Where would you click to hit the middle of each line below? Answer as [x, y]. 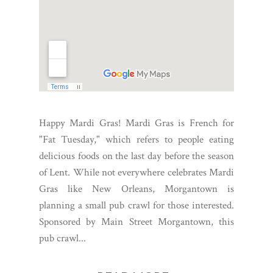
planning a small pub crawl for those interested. [136, 206]
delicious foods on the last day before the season [136, 156]
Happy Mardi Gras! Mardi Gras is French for [136, 123]
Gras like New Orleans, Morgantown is [136, 189]
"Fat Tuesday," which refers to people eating [136, 140]
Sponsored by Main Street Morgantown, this [136, 222]
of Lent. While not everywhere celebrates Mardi [136, 173]
